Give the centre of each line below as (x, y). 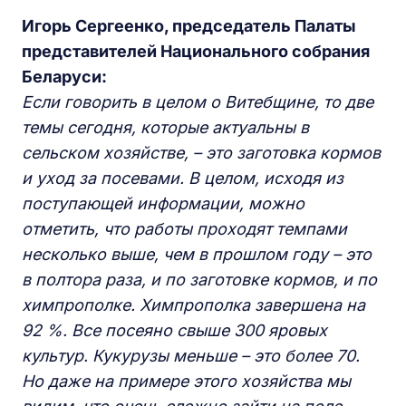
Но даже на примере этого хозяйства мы (186, 381)
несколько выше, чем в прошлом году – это (197, 254)
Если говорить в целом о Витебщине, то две (198, 101)
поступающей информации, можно (163, 203)
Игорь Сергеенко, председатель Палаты (189, 25)
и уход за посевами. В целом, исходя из (183, 178)
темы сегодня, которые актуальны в (165, 127)
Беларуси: (64, 76)
